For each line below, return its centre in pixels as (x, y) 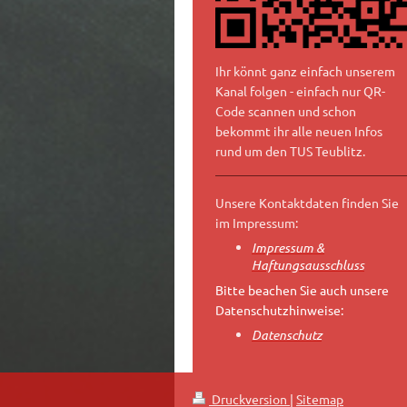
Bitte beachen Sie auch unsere (302, 290)
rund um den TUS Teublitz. (290, 150)
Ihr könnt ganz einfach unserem (305, 70)
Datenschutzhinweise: (279, 310)
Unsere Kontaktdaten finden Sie (307, 203)
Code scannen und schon (286, 110)
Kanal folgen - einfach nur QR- (300, 90)
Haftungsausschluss (308, 265)
